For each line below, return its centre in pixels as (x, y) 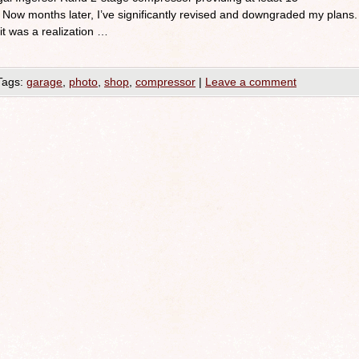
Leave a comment (251, 82)
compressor (165, 82)
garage (44, 82)
